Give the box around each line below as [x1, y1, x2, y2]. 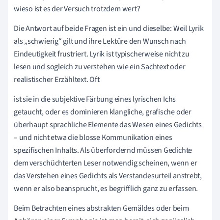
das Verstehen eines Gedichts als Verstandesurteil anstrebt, [14, 170, 202, 182]
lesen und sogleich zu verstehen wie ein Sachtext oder [14, 61, 186, 73]
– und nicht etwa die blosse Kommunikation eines [14, 132, 172, 143]
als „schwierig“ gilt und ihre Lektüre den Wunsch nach [14, 36, 186, 47]
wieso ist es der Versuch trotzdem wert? [14, 3, 140, 15]
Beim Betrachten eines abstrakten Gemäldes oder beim [14, 203, 189, 214]
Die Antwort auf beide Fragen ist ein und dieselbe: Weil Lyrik [14, 23, 204, 34]
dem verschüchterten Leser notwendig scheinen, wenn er [14, 158, 197, 169]
